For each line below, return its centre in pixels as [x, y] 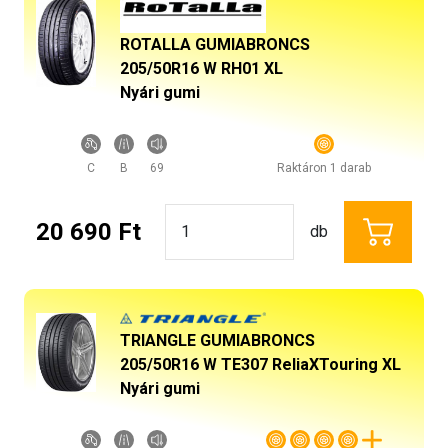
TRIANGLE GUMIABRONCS [217, 340]
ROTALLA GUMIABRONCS [215, 44]
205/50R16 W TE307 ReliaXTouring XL [260, 364]
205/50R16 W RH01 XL [201, 68]
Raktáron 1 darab [324, 167]
